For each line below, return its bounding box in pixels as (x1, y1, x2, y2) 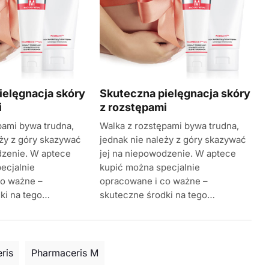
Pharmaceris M (31, 246, 99, 259)
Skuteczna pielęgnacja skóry (99, 86, 250, 100)
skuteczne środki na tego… (99, 189, 215, 201)
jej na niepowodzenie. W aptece (99, 147, 236, 159)
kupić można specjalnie (99, 161, 200, 173)
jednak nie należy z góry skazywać (99, 133, 246, 145)
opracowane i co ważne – (99, 175, 208, 187)
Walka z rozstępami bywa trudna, (99, 119, 239, 131)
